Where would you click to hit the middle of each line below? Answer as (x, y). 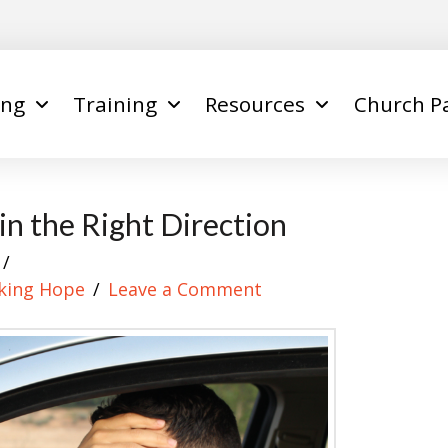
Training (114, 104)
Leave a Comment (185, 288)
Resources (255, 104)
